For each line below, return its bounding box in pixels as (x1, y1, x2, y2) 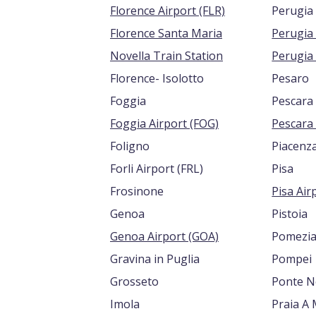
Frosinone (110, 183, 164, 199)
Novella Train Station (110, 48, 223, 63)
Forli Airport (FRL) (177, 161, 203, 176)
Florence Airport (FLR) (199, 3, 225, 18)
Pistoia (272, 206, 308, 221)
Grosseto (110, 274, 159, 289)
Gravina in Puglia (110, 251, 200, 267)
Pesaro (272, 71, 310, 86)
